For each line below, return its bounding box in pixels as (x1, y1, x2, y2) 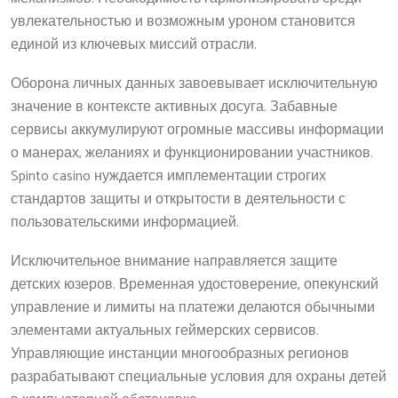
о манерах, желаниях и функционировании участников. (11, 140, 373, 165)
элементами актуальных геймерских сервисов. (11, 318, 319, 343)
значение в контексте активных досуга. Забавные (11, 94, 338, 119)
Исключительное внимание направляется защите (11, 249, 338, 274)
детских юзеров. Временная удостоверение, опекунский (11, 272, 378, 297)
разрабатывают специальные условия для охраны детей (11, 364, 386, 389)
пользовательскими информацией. (11, 210, 239, 235)
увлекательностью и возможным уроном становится (11, 9, 355, 34)
